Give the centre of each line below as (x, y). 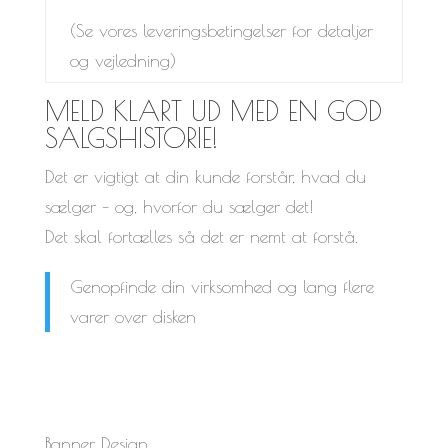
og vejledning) (122, 60)
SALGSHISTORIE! (131, 137)
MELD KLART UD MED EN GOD (213, 110)
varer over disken (132, 316)
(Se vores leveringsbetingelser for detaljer (221, 30)
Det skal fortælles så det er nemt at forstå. (201, 236)
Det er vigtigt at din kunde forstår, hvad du (205, 176)
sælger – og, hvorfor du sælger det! (178, 206)
